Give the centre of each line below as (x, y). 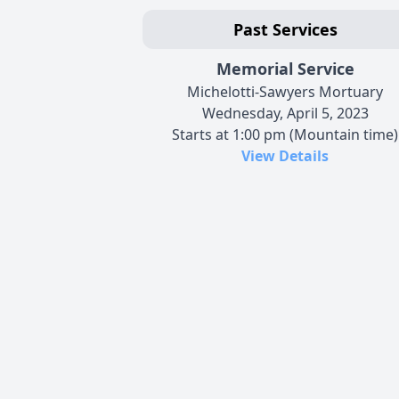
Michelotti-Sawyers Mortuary (285, 91)
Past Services (285, 29)
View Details (285, 155)
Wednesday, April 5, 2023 (285, 113)
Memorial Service (285, 68)
